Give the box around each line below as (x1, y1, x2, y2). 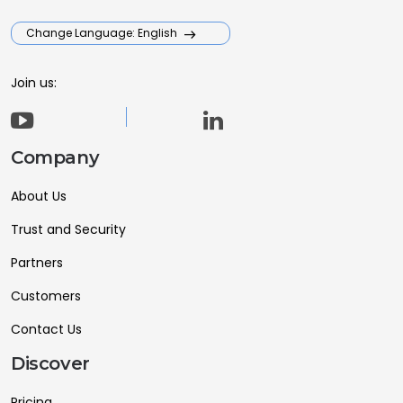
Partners (11, 253, 63, 272)
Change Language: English (26, 25, 180, 41)
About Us (11, 186, 67, 205)
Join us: (11, 74, 57, 93)
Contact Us (11, 319, 82, 338)
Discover (11, 352, 90, 374)
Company (11, 146, 100, 168)
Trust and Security (11, 219, 126, 238)
